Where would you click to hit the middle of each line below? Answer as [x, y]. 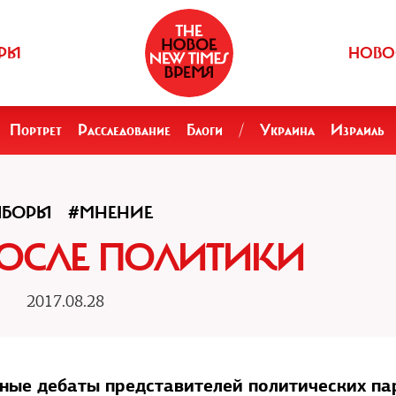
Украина [287, 130]
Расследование [124, 130]
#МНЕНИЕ [110, 213]
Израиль [358, 130]
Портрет [36, 130]
